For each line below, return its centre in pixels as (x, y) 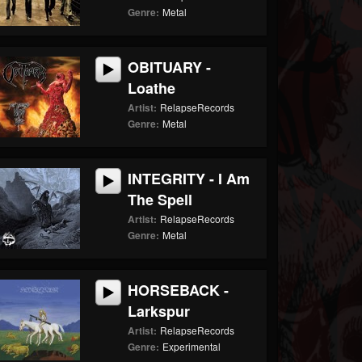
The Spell (160, 200)
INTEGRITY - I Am (189, 179)
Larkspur (159, 311)
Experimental (192, 346)
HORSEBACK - (179, 290)
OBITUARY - (170, 67)
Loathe (152, 88)
